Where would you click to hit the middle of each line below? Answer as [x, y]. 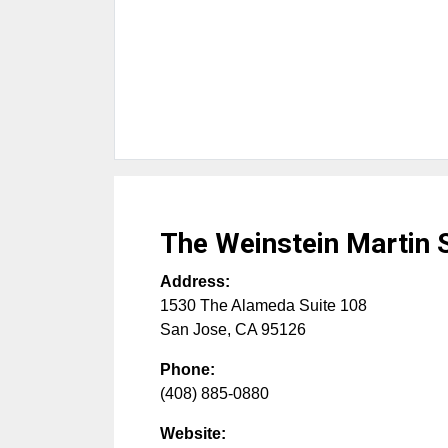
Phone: [187, 369]
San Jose [193, 329]
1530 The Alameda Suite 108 [263, 305]
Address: [195, 281]
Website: [193, 433]
